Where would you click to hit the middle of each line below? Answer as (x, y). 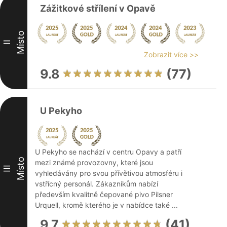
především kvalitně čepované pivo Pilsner (104, 194)
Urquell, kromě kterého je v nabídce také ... (106, 205)
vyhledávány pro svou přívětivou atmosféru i (109, 173)
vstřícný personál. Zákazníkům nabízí (97, 184)
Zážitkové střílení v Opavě (98, 8)
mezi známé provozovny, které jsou (94, 162)
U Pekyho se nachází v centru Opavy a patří (108, 152)
